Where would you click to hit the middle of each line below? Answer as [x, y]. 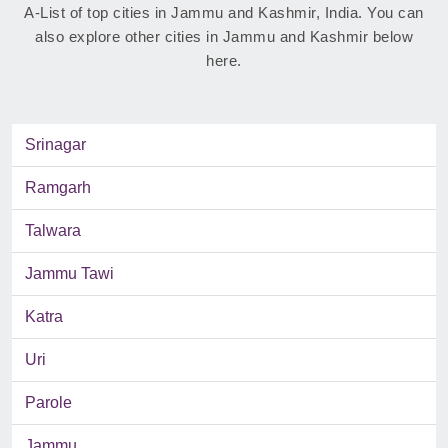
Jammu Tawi [69, 274]
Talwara [53, 231]
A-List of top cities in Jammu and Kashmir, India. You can [224, 13]
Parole [48, 403]
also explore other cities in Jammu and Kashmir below [224, 37]
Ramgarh [58, 188]
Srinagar [55, 145]
